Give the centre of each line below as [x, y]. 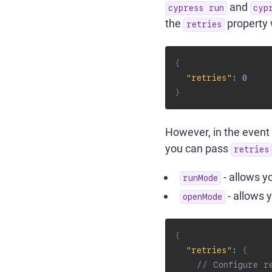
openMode [202, 197]
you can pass [198, 148]
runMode [200, 178]
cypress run [196, 8]
